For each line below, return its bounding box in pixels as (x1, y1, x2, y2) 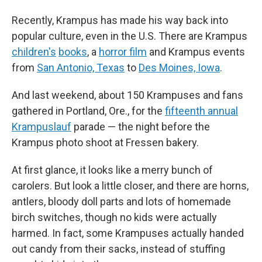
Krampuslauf (12, 120, 71, 133)
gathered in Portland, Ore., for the (12, 105, 165, 117)
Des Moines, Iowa (139, 61, 220, 74)
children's (12, 46, 56, 58)
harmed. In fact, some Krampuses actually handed (12, 227, 244, 239)
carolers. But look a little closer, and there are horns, (12, 180, 249, 192)
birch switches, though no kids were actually (12, 211, 217, 223)
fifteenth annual (165, 105, 238, 117)
